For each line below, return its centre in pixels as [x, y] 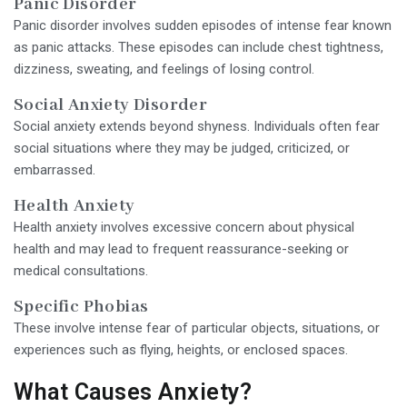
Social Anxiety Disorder [111, 105]
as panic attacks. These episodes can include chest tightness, [199, 47]
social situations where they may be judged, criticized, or [182, 148]
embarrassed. [55, 169]
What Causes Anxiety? [133, 392]
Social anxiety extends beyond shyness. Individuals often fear [197, 126]
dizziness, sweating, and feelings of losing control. [164, 69]
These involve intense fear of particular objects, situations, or [197, 328]
